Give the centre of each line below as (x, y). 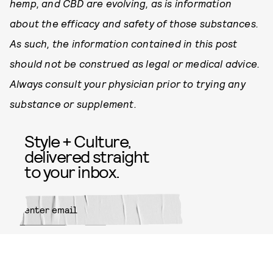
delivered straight (87, 156)
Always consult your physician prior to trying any (128, 83)
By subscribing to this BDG (57, 265)
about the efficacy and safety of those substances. (134, 23)
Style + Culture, (78, 140)
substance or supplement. (73, 103)
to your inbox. (72, 171)
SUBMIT (163, 243)
